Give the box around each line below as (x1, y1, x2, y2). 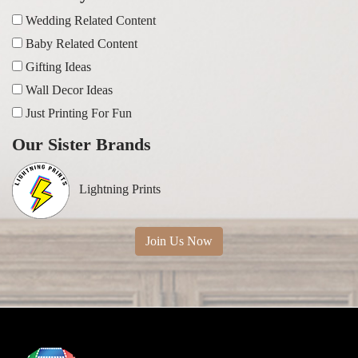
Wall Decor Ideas (26, 82, 113, 97)
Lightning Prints (70, 181, 161, 196)
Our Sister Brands (12, 133, 151, 154)
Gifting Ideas (26, 59, 91, 74)
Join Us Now (145, 233, 213, 248)
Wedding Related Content (26, 13, 156, 27)
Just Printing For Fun (26, 105, 132, 120)
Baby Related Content (26, 36, 137, 50)
